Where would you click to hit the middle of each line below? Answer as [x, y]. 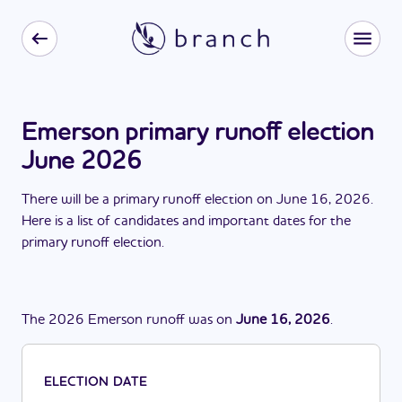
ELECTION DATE [96, 382]
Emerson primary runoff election [197, 134]
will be [80, 200]
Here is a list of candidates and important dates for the [186, 222]
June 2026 [82, 162]
